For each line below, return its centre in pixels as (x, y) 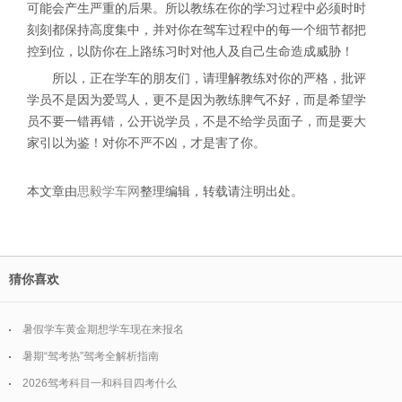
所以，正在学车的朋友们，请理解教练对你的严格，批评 (209, 78)
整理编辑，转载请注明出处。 (222, 191)
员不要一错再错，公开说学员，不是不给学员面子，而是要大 (197, 121)
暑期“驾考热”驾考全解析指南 (91, 356)
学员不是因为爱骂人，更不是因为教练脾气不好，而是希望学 (197, 100)
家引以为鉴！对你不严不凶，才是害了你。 (146, 143)
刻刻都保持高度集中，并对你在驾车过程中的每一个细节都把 (197, 30)
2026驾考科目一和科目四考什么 (100, 383)
